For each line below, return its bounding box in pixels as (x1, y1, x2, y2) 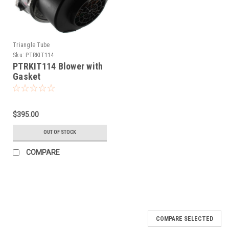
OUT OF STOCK (43, 129, 76, 135)
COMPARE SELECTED (156, 215, 213, 223)
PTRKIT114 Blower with (13, 61, 103, 72)
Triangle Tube (13, 41, 50, 49)
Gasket (13, 71, 41, 82)
